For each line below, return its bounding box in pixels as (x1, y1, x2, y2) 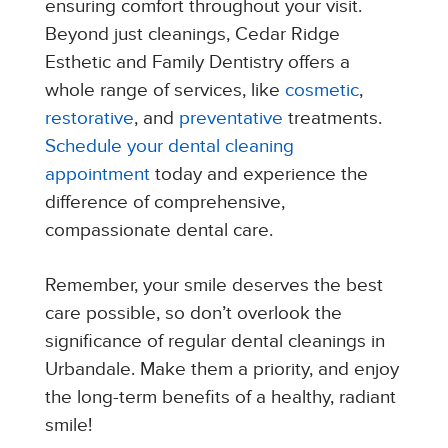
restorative (44, 107, 134, 130)
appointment (44, 163, 150, 186)
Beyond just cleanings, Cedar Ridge (44, 23, 340, 46)
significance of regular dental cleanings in (44, 330, 385, 353)
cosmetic (284, 79, 359, 102)
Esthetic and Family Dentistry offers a (44, 51, 350, 74)
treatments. (282, 107, 382, 130)
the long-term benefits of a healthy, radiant (44, 386, 396, 409)
